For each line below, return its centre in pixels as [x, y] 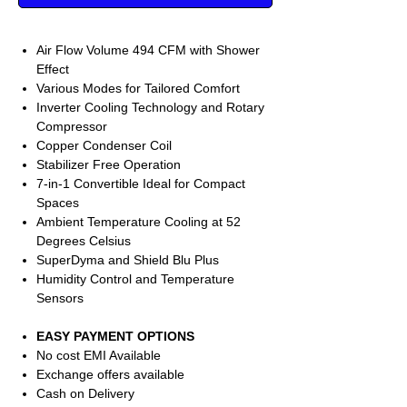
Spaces [58, 203]
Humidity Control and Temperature [135, 279]
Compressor [72, 127]
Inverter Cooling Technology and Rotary [150, 108]
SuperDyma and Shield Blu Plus [128, 260]
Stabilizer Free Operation [109, 165]
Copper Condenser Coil [104, 146]
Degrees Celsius [84, 241]
